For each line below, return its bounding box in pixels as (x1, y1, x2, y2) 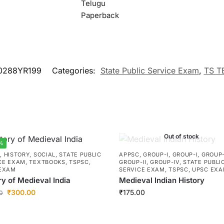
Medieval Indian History (119, 175, 205, 185)
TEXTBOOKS (29, 158, 65, 165)
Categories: (51, 65, 98, 75)
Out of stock (163, 132, 199, 140)
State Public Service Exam (100, 65, 199, 75)
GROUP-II (119, 158, 146, 165)
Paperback (80, 10, 119, 20)
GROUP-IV (150, 158, 179, 165)
